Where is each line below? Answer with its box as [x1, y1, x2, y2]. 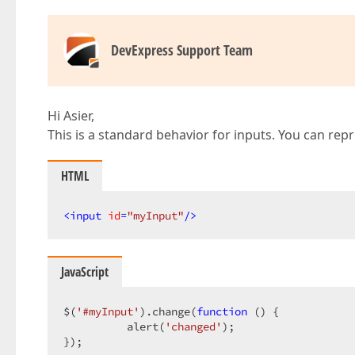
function [197, 304, 247, 319]
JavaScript [61, 263, 109, 281]
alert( [63, 319, 165, 334]
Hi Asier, [48, 107, 94, 124]
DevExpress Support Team [111, 40, 253, 59]
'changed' [165, 319, 222, 334]
